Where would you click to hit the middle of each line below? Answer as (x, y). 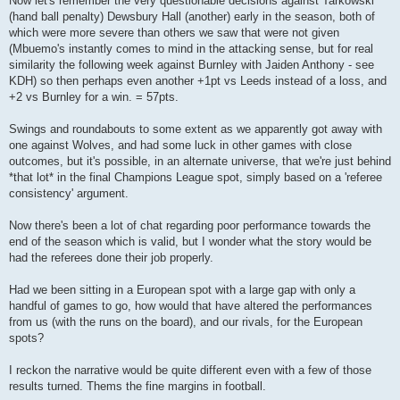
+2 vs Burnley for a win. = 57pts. (94, 96)
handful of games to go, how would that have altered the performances (191, 305)
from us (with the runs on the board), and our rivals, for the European (186, 321)
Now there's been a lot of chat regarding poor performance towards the (190, 225)
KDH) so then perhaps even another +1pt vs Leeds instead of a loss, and (198, 80)
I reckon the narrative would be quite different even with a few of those (190, 370)
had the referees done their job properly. (111, 257)
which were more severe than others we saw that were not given (174, 32)
